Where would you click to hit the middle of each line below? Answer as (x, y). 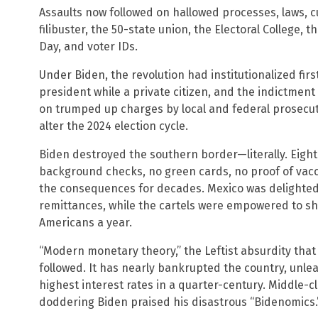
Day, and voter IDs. (88, 47)
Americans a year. (86, 223)
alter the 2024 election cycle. (114, 126)
